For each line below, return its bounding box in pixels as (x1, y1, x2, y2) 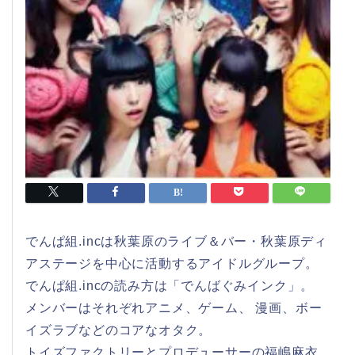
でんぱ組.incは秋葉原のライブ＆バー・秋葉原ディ (25, 235, 327, 249)
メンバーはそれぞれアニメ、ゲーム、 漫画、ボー (25, 301, 323, 315)
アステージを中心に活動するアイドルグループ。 (25, 257, 319, 271)
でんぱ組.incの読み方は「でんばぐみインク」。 (25, 279, 315, 293)
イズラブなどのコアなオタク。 (25, 323, 212, 338)
